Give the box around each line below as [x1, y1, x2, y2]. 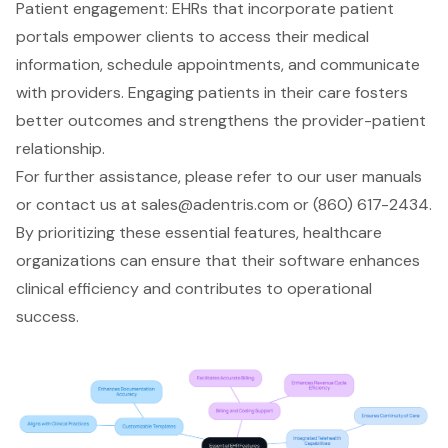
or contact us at [16, 193, 141, 215]
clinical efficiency [16, 277, 139, 299]
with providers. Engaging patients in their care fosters [16, 81, 408, 103]
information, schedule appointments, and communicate [16, 53, 420, 75]
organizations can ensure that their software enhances [16, 249, 420, 271]
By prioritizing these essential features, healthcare [16, 221, 382, 243]
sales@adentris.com [141, 193, 289, 215]
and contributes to [139, 277, 287, 299]
